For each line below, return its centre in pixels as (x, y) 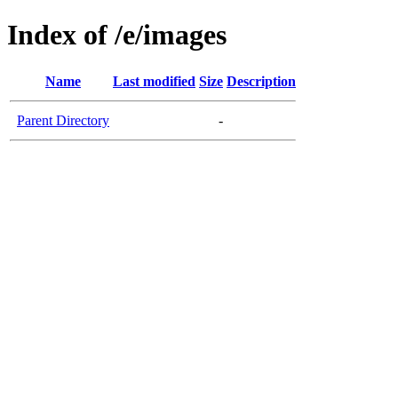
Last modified (154, 81)
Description (261, 81)
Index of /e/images (117, 35)
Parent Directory (63, 120)
